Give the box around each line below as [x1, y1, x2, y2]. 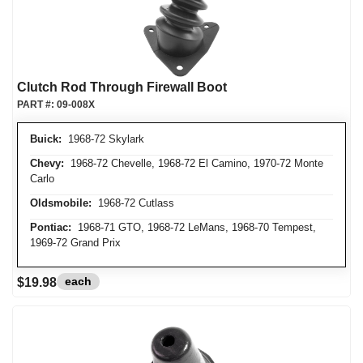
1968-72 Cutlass [92, 197, 174, 209]
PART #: [17, 99, 57, 110]
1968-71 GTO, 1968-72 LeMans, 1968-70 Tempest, [71, 221, 316, 233]
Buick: [30, 133, 62, 145]
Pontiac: [30, 221, 71, 233]
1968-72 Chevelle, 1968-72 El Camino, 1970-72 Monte [64, 157, 323, 169]
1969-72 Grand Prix [30, 237, 121, 249]
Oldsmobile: [30, 197, 92, 209]
